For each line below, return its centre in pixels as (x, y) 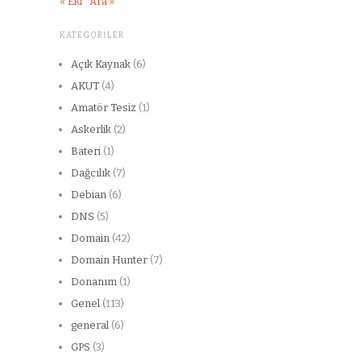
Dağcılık (91, 172)
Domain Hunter (109, 259)
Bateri (86, 151)
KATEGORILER (92, 35)
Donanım (94, 281)
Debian (89, 194)
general (90, 325)
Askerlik (91, 129)
